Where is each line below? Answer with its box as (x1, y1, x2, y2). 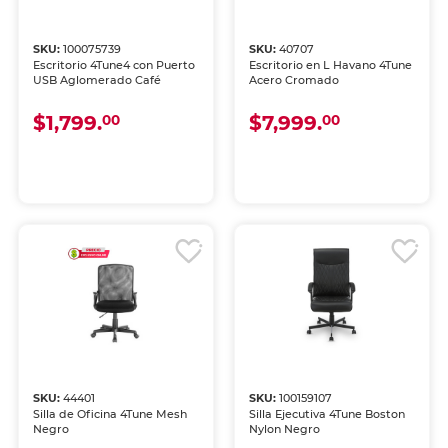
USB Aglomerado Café (33, 73, 162, 88)
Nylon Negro (249, 422, 320, 437)
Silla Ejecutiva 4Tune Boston (249, 407, 405, 422)
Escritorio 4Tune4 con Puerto (33, 58, 196, 73)
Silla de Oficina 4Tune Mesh (33, 407, 188, 422)
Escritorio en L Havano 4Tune (249, 58, 412, 73)
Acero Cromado (249, 73, 339, 88)
